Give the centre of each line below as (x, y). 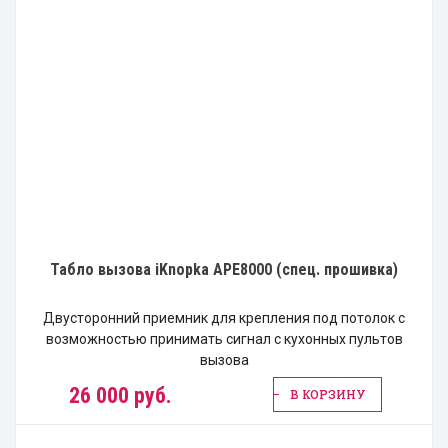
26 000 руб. (120, 395)
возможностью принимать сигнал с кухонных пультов (224, 338)
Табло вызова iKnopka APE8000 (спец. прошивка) (224, 269)
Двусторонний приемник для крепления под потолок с (224, 317)
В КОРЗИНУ (327, 393)
